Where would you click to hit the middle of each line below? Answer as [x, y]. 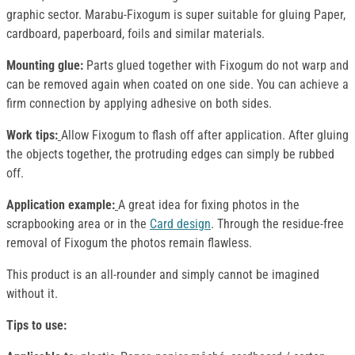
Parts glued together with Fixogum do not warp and [218, 66]
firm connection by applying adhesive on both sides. [139, 104]
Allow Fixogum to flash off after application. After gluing [205, 136]
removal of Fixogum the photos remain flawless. [129, 243]
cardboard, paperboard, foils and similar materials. [136, 34]
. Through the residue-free [277, 224]
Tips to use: [36, 326]
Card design [180, 224]
